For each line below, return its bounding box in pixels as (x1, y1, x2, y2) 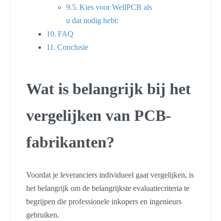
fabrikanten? (26, 133, 114, 151)
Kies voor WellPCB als (79, 2, 152, 11)
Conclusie (57, 42, 89, 51)
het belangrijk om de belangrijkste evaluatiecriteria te (26, 184, 189, 193)
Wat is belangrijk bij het (26, 79, 191, 98)
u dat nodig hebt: (66, 16, 118, 25)
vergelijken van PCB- (26, 106, 171, 124)
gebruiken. (26, 211, 59, 220)
